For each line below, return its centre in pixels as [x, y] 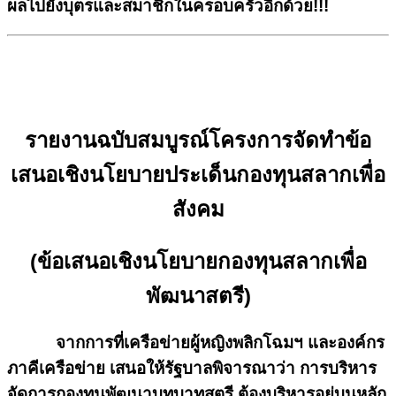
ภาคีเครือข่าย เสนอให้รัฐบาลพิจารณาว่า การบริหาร [192, 369]
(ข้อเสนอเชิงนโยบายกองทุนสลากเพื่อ [198, 261]
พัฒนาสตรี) [198, 295]
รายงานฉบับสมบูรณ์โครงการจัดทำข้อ [198, 140]
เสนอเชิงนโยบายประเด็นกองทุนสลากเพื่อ [198, 174]
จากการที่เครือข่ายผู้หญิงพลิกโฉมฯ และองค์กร [196, 343]
